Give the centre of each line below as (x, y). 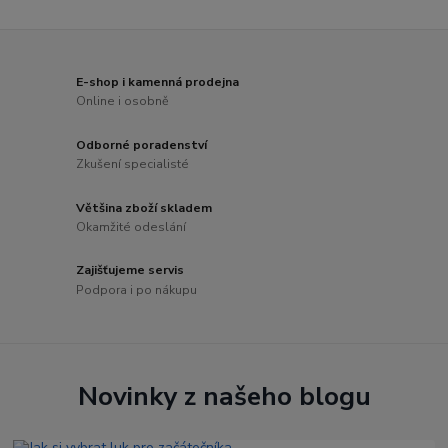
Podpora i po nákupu (137, 290)
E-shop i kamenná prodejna (158, 81)
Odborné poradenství (142, 144)
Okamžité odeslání (131, 227)
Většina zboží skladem (144, 207)
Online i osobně (123, 101)
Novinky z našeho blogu (224, 395)
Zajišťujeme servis (130, 270)
